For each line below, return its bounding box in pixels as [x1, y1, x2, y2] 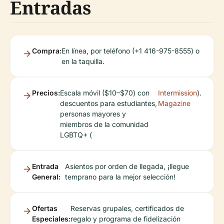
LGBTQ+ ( [60, 130, 92, 139]
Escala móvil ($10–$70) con [60, 88, 149, 97]
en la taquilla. [61, 57, 104, 66]
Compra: [32, 46, 61, 55]
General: [32, 172, 60, 181]
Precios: [32, 88, 60, 97]
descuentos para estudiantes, [60, 99, 157, 108]
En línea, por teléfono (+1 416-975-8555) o [61, 46, 199, 55]
